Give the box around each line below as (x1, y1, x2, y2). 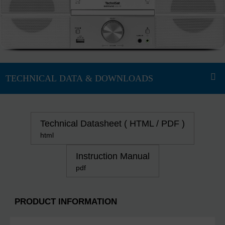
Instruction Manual (75, 151, 150, 162)
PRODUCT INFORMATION (15, 197, 117, 207)
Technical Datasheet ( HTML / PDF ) (40, 119, 185, 129)
